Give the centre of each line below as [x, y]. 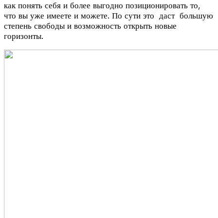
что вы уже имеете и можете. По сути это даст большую [109, 16]
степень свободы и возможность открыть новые [90, 26]
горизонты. [24, 36]
